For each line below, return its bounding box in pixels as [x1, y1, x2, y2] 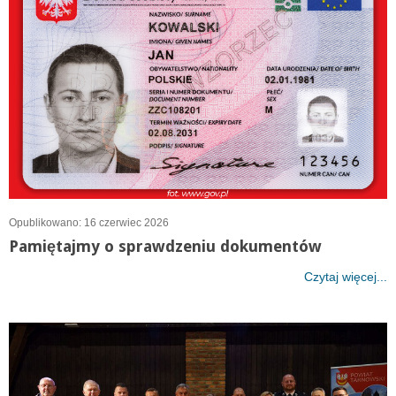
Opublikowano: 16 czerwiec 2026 [9, 216, 169, 229]
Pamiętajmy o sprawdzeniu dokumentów [9, 236, 322, 255]
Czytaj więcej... [304, 269, 387, 284]
